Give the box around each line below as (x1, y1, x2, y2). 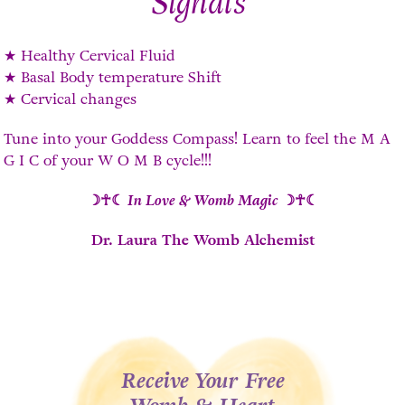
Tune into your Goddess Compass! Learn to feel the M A (4, 127, 391, 149)
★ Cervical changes (4, 88, 137, 109)
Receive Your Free (120, 364, 285, 397)
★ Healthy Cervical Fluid (4, 44, 176, 66)
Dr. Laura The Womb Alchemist (90, 229, 315, 250)
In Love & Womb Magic (123, 189, 282, 211)
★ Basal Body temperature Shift (4, 66, 222, 88)
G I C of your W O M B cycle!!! (4, 149, 212, 171)
